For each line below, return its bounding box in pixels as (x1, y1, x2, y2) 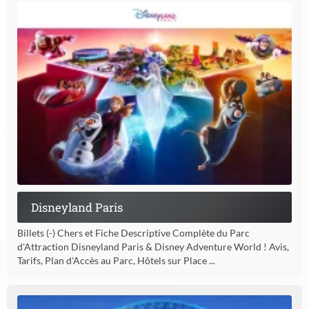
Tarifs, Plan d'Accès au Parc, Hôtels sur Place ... (17, 255, 215, 267)
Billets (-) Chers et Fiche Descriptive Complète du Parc (17, 227, 250, 239)
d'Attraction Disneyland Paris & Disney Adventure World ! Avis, (17, 241, 289, 253)
